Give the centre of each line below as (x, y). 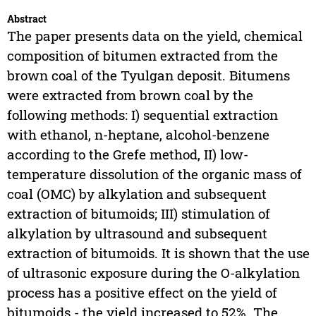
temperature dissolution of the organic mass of (154, 174)
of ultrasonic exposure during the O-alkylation (153, 273)
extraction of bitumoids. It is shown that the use (158, 253)
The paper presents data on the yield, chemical (154, 36)
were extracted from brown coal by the (130, 95)
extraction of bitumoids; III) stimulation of (138, 214)
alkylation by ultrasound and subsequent (137, 233)
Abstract (26, 19)
